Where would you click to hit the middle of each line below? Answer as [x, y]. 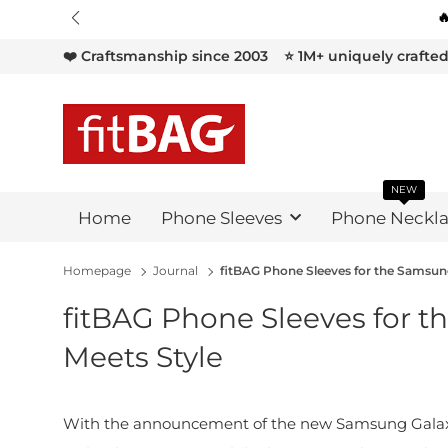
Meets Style [143, 357]
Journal [175, 270]
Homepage [97, 270]
